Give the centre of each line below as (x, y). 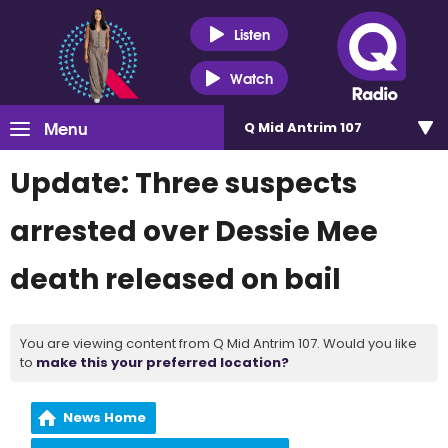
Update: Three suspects (183, 183)
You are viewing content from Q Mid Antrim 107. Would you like (218, 343)
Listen (251, 33)
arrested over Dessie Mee (194, 231)
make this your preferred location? (162, 362)
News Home (105, 417)
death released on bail (175, 279)
